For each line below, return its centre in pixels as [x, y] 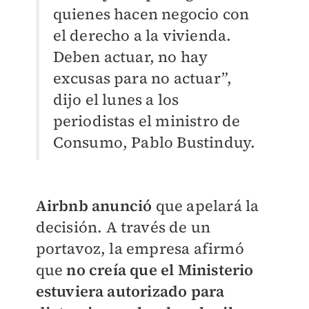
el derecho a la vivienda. [142, 36]
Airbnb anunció [94, 206]
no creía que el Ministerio [160, 270]
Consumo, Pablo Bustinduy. [154, 142]
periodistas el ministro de [147, 121]
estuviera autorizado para [130, 291]
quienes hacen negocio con [151, 14]
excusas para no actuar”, [142, 78]
